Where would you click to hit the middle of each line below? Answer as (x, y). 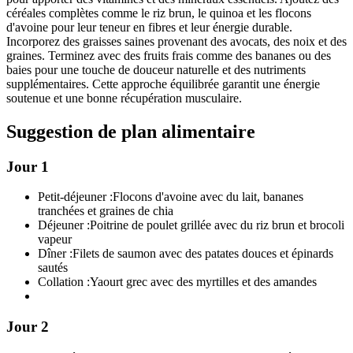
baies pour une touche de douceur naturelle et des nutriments (156, 69)
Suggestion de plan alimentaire (131, 131)
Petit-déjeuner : (75, 197)
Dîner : (55, 254)
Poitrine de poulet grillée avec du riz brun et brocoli (217, 225)
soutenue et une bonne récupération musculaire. (124, 98)
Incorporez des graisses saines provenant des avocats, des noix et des (176, 41)
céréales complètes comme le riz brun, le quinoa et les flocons (159, 13)
